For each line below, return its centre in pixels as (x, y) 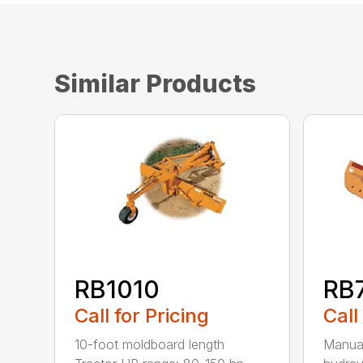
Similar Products (156, 84)
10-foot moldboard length (150, 344)
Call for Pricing (142, 315)
